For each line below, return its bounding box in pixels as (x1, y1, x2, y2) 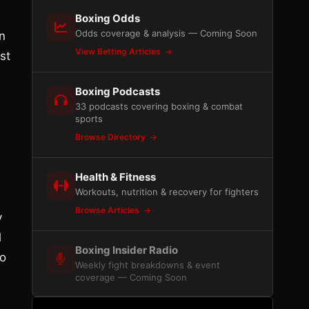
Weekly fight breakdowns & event (75, 259, 220, 270)
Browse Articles (75, 205, 141, 215)
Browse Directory (75, 132, 148, 142)
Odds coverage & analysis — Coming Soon (75, 28, 257, 39)
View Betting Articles (75, 46, 163, 57)
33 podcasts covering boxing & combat (75, 101, 243, 112)
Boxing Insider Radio (75, 243, 178, 257)
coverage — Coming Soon (75, 272, 187, 283)
